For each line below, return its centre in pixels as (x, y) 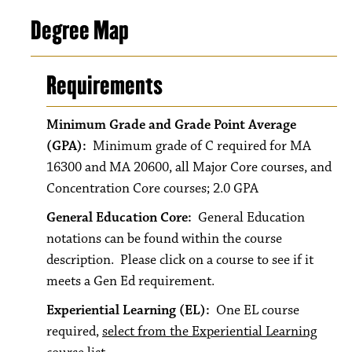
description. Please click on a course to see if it (180, 260)
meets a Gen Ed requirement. (130, 281)
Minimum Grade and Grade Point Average (171, 125)
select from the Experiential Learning (209, 332)
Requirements (104, 85)
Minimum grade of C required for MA (202, 146)
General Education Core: (122, 218)
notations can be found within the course (164, 239)
